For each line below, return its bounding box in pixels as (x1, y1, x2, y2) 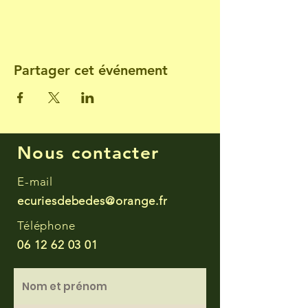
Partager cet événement (14, 62, 168, 78)
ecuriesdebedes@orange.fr (17, 194, 168, 208)
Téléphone (17, 219, 76, 232)
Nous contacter (17, 142, 159, 164)
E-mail (17, 175, 54, 188)
